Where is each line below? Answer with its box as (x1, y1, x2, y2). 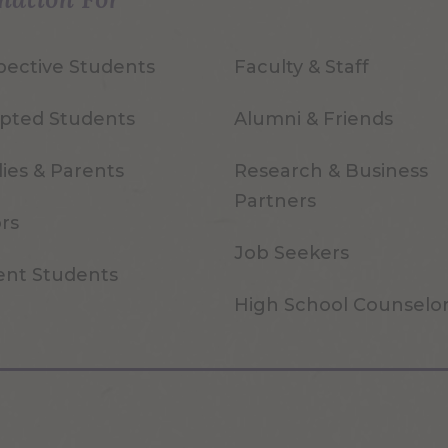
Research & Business (234, 160, 429, 183)
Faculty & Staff (234, 56, 370, 79)
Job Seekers (234, 242, 350, 265)
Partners (234, 190, 317, 213)
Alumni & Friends (234, 108, 394, 131)
